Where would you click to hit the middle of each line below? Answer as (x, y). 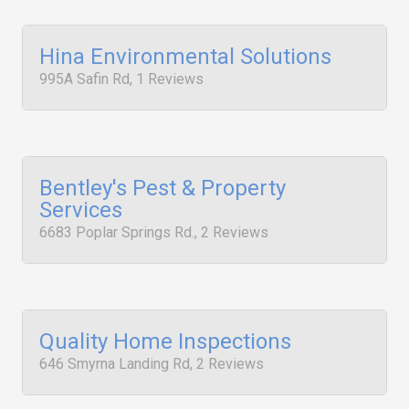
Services (81, 210)
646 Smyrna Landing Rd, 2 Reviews (152, 364)
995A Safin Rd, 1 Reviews (121, 79)
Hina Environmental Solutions (185, 57)
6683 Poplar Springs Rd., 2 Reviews (154, 232)
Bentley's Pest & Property (163, 188)
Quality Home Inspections (165, 341)
